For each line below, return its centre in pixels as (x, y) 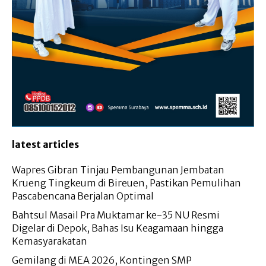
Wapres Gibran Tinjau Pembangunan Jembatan (118, 170)
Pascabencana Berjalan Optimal (83, 196)
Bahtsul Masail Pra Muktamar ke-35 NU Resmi (116, 215)
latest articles (45, 145)
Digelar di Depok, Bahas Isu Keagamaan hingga (118, 228)
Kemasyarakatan (50, 241)
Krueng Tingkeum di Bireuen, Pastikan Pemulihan (126, 183)
